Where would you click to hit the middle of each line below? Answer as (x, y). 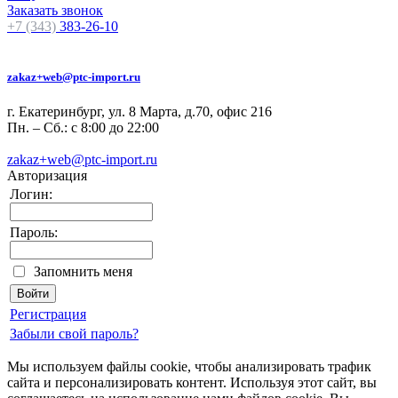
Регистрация (48, 314)
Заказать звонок (55, 10)
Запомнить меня (83, 272)
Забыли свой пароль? (74, 334)
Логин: (31, 195)
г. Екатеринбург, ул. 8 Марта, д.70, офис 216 (139, 112)
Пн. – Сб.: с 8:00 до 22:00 (83, 128)
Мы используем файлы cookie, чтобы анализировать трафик (189, 367)
